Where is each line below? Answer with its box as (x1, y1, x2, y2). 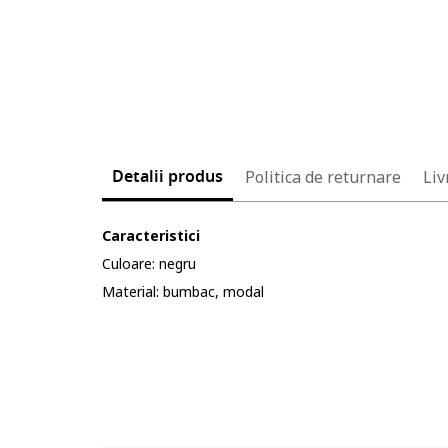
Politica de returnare (245, 166, 401, 188)
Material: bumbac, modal (102, 282, 264, 301)
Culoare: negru (102, 254, 196, 273)
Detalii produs (112, 165, 223, 189)
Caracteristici (102, 226, 200, 245)
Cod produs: (102, 366, 187, 385)
